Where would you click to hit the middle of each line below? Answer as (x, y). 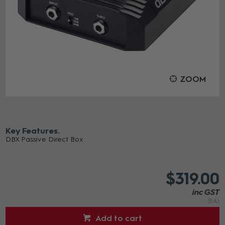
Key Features (32, 131)
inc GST (206, 192)
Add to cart (119, 218)
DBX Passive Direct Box (45, 139)
